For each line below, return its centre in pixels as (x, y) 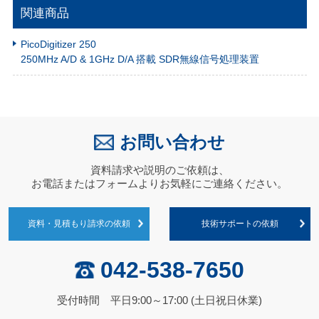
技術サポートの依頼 (240, 224)
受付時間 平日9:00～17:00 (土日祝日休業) (159, 300)
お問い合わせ (173, 142)
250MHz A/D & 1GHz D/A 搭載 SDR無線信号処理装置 (140, 59)
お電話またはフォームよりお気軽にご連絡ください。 (159, 184)
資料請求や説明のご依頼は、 (159, 170)
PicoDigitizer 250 (59, 44)
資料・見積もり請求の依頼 (79, 224)
